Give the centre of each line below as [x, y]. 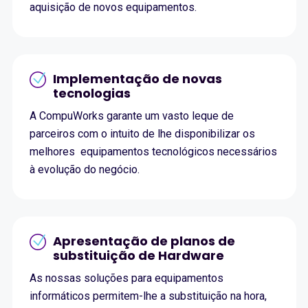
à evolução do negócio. [84, 170]
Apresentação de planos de [144, 241]
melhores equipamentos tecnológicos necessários [153, 152]
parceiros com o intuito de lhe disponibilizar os [142, 134]
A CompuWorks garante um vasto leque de [131, 116]
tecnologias [91, 93]
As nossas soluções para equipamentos [126, 278]
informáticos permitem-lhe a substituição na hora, [148, 296]
